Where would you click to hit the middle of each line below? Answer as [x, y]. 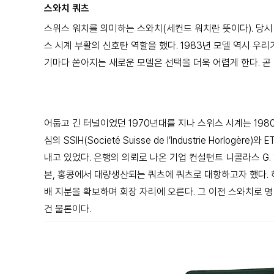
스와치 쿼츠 [67, 8]
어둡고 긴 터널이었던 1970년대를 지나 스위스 [135, 123]
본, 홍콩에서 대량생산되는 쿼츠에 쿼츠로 [124, 175]
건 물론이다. [68, 209]
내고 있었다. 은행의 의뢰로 [97, 157]
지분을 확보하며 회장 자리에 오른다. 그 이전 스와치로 [160, 192]
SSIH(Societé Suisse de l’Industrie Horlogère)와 [164, 140]
